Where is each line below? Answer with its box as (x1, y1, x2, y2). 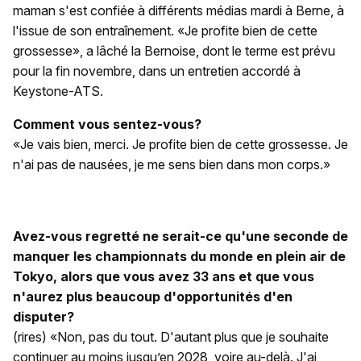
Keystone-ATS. (13, 83, 103, 100)
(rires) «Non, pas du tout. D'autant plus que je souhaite (13, 329, 329, 346)
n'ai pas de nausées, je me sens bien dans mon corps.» (13, 156, 330, 173)
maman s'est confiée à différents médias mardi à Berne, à (13, 2, 344, 19)
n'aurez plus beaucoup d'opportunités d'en (13, 288, 293, 305)
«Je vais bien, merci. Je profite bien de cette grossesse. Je (13, 136, 348, 153)
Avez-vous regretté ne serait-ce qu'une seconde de (13, 228, 348, 245)
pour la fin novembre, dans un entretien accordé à (13, 63, 301, 80)
